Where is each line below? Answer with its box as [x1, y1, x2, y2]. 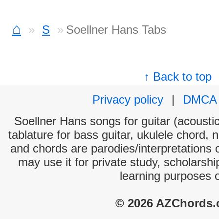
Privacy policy [92, 93, 163, 106]
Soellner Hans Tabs [66, 23, 166, 36]
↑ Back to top [144, 70, 212, 83]
